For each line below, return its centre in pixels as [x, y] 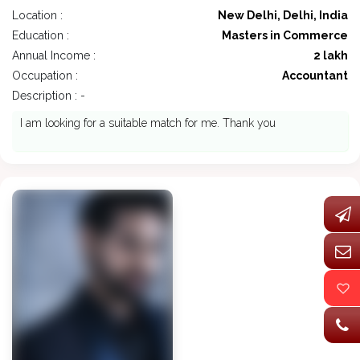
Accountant [315, 76]
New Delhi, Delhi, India [283, 16]
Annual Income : [54, 56]
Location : [37, 16]
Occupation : [45, 76]
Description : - [49, 96]
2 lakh [331, 56]
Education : [41, 36]
